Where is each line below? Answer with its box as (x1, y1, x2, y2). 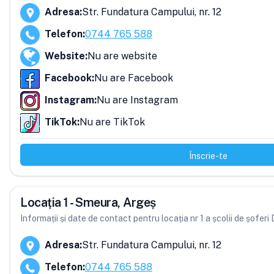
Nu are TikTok (80, 116, 145, 128)
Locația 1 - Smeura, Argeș (20, 195, 156, 210)
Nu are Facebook (94, 72, 173, 84)
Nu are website (87, 50, 157, 62)
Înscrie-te (188, 151, 228, 161)
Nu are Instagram (97, 94, 178, 106)
